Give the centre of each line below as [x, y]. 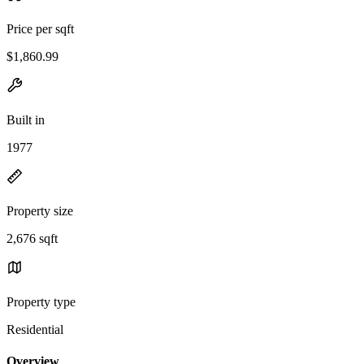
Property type [41, 301]
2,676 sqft [32, 238]
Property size [40, 210]
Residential [35, 329]
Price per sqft [40, 28]
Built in [26, 119]
